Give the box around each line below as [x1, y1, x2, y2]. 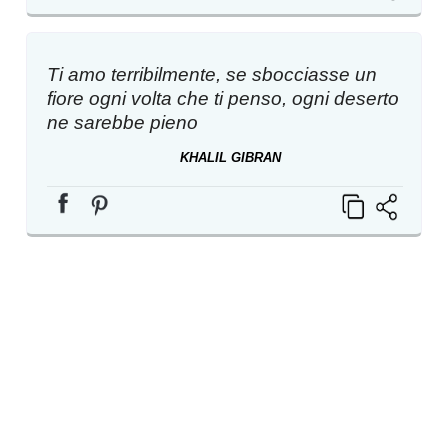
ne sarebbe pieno [47, 112, 199, 134]
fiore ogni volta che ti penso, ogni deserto [47, 88, 400, 110]
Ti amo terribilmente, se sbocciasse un [47, 64, 378, 86]
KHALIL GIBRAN [179, 150, 281, 166]
